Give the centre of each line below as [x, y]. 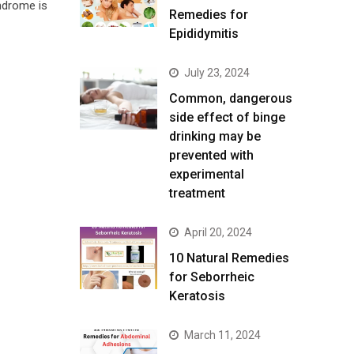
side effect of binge [227, 118]
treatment [197, 194]
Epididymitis [204, 34]
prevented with [211, 156]
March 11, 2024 [222, 335]
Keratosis [197, 296]
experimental [207, 175]
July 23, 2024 [217, 73]
